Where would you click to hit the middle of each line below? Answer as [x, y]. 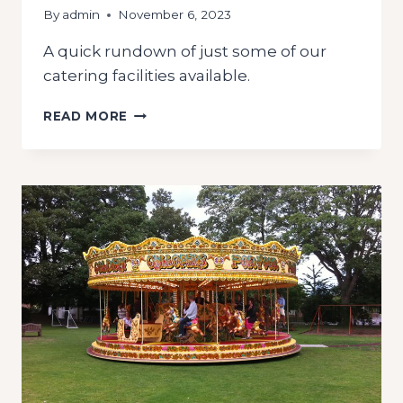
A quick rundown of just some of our [185, 52]
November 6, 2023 [175, 15]
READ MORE [86, 116]
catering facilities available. [147, 76]
